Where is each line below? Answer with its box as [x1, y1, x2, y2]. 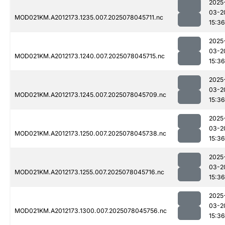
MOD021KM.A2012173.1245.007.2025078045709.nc [15, 91, 166, 99]
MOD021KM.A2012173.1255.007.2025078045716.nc [15, 168, 164, 176]
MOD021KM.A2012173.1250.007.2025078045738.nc [15, 130, 166, 138]
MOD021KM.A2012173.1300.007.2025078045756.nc [15, 207, 167, 215]
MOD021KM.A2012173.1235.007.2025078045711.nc [15, 14, 163, 22]
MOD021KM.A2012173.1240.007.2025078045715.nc [15, 52, 165, 60]
